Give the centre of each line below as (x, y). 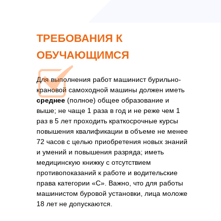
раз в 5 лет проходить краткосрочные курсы (107, 121)
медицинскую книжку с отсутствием (94, 162)
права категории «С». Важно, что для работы (110, 183)
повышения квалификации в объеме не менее (112, 131)
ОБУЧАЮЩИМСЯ (83, 55)
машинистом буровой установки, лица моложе (112, 193)
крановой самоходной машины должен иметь (110, 90)
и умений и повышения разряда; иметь (100, 152)
